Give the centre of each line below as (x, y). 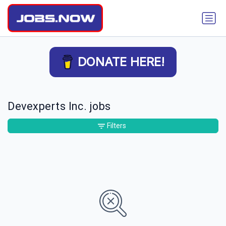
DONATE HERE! (121, 62)
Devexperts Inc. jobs (59, 106)
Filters (117, 126)
